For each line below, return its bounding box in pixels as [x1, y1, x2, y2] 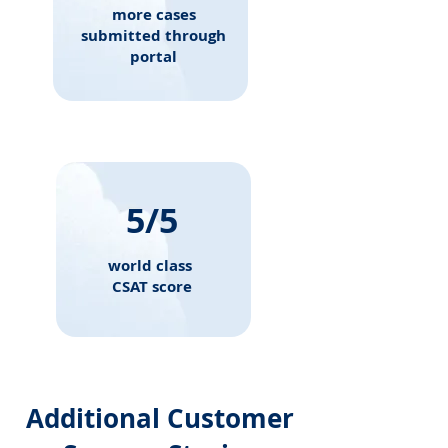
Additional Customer [26, 400, 294, 436]
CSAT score [112, 276, 192, 297]
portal [130, 46, 177, 67]
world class [108, 255, 196, 276]
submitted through [81, 25, 226, 46]
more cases [111, 4, 196, 25]
